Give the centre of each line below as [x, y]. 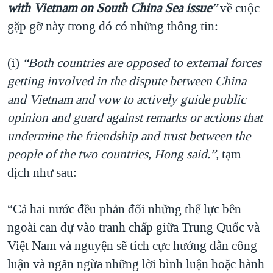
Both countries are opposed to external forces [145, 63]
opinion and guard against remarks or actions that [135, 118]
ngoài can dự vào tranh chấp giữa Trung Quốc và [133, 228]
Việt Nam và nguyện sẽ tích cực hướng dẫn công [132, 246]
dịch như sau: [42, 173]
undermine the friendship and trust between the [129, 136]
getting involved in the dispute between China [127, 81]
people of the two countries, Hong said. [109, 154]
